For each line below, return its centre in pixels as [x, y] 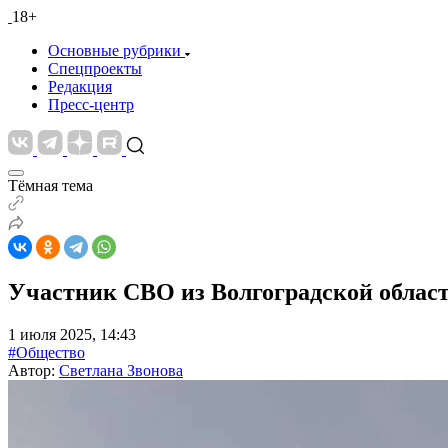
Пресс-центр [91, 104]
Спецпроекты [95, 68]
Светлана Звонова [121, 370]
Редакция [80, 86]
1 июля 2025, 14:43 [72, 334]
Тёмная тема [50, 185]
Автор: [33, 370]
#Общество [46, 352]
